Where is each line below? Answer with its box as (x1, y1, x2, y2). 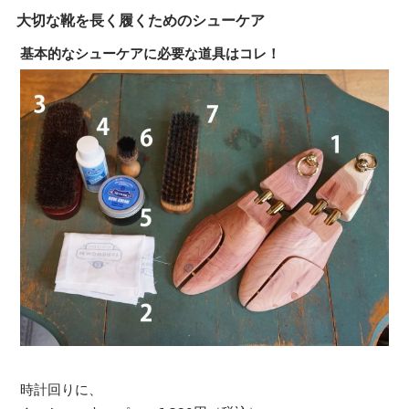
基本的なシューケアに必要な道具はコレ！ (20, 44, 280, 62)
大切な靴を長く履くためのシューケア (16, 10, 265, 30)
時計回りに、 (20, 380, 102, 398)
